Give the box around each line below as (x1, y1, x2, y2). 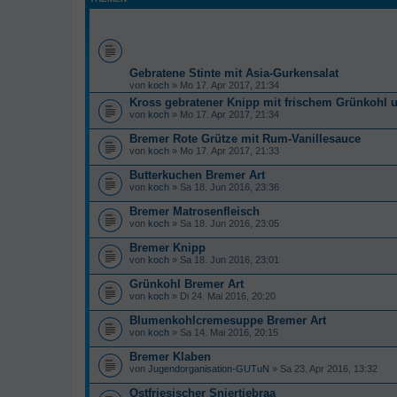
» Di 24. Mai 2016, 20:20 (169, 290, 276, 301)
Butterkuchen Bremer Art (129, 167, 265, 182)
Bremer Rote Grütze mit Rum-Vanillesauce (129, 131, 361, 145)
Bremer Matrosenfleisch (129, 204, 260, 218)
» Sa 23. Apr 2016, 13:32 (269, 362, 378, 374)
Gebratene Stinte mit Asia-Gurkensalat (129, 66, 339, 80)
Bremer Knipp (129, 240, 206, 254)
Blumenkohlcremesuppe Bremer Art (129, 313, 326, 327)
